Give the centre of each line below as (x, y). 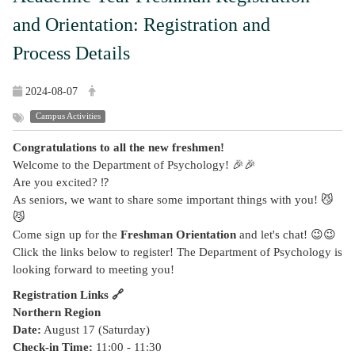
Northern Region (57, 313)
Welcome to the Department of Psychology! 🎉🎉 (134, 165)
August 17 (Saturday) (95, 330)
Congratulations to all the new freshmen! (118, 148)
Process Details (71, 53)
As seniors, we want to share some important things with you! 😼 (173, 200)
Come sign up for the (67, 235)
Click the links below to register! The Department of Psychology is (177, 252)
